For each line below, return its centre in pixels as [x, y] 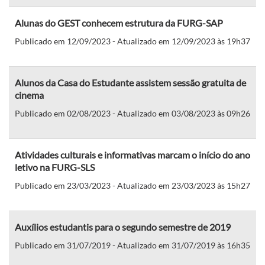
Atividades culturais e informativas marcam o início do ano [132, 154]
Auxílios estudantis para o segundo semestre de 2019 [123, 227]
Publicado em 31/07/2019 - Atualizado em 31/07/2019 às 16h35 [132, 245]
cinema [29, 95]
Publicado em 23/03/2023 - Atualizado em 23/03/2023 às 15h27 [132, 185]
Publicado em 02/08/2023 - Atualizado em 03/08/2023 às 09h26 [132, 113]
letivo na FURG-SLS [55, 167]
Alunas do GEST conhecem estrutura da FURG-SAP [119, 22]
